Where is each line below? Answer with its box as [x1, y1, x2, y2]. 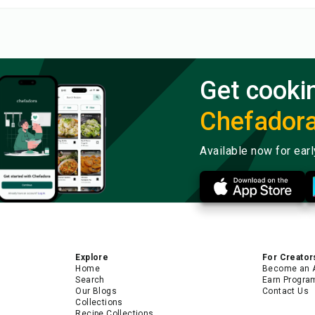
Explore [75, 252, 109, 262]
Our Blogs [75, 285, 117, 296]
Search [75, 274, 105, 285]
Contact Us [262, 285, 309, 296]
